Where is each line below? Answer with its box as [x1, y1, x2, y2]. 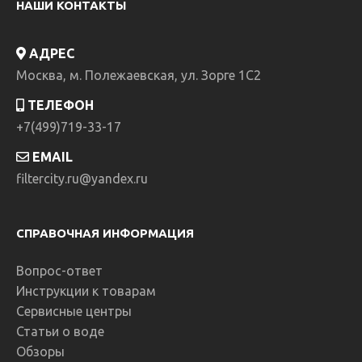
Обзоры [16, 344, 65, 359]
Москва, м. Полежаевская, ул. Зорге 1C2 [16, 68, 261, 82]
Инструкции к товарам [16, 284, 156, 298]
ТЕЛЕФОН [24, 98, 94, 112]
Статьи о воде [16, 324, 104, 339]
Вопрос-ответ [16, 263, 103, 278]
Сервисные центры [16, 304, 132, 318]
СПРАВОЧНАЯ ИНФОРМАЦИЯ [16, 226, 194, 240]
